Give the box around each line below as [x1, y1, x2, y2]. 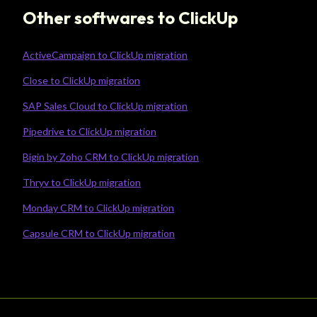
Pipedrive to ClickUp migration [23, 125, 156, 137]
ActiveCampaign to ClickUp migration [23, 48, 188, 61]
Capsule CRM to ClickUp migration [23, 226, 175, 239]
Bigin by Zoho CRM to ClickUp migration [23, 150, 199, 163]
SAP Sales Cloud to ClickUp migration [23, 99, 188, 112]
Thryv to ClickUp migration [23, 175, 141, 188]
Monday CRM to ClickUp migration [23, 201, 174, 214]
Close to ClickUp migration [23, 74, 140, 86]
